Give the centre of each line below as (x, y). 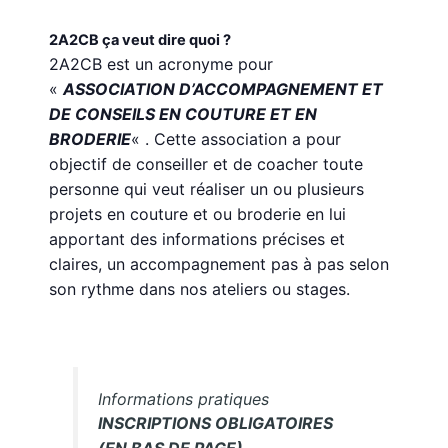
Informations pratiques (184, 399)
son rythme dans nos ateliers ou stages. (200, 289)
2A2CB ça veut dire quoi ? (140, 40)
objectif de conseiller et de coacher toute (206, 164)
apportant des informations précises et (197, 239)
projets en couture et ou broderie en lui (198, 214)
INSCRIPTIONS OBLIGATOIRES (216, 423)
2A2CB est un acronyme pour (161, 64)
